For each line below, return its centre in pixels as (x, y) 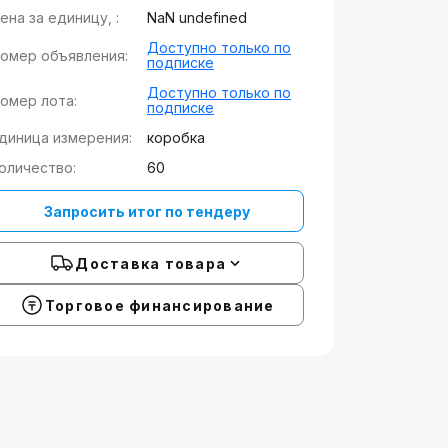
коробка (176, 137)
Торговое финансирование (159, 305)
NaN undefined (197, 17)
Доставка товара (151, 263)
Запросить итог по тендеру (147, 211)
